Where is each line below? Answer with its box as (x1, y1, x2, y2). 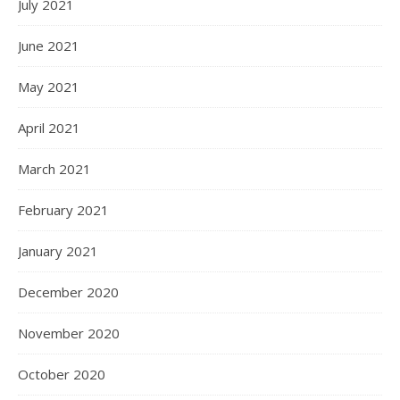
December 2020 (18, 282, 119, 301)
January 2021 (18, 241, 98, 260)
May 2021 (18, 77, 79, 96)
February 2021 (18, 200, 109, 219)
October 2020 (18, 364, 105, 383)
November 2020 (18, 323, 120, 342)
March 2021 (18, 159, 91, 178)
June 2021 (18, 36, 79, 54)
